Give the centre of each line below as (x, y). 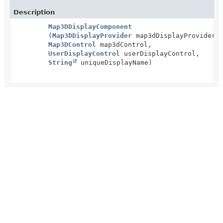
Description (34, 12)
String (60, 62)
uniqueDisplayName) (114, 62)
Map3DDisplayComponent (90, 26)
